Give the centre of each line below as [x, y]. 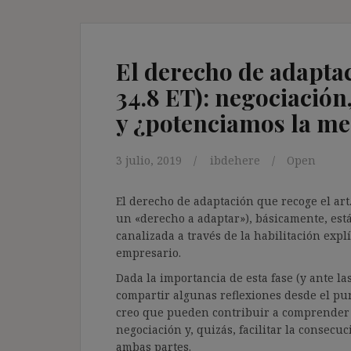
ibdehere [235, 160]
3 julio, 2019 [149, 160]
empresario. [148, 252]
